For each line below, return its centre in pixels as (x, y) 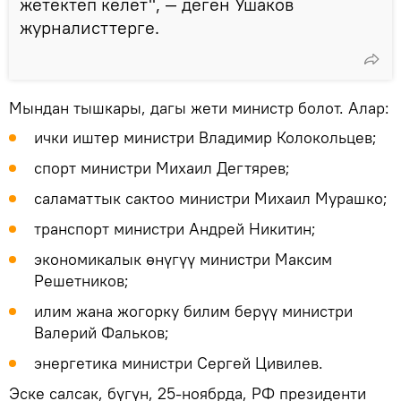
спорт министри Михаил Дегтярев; (162, 167)
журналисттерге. (90, 27)
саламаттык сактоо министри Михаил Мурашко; (211, 198)
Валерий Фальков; (102, 332)
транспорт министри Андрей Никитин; (175, 228)
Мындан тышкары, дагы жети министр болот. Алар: (199, 107)
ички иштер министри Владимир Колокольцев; (205, 137)
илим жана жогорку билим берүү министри (193, 311)
